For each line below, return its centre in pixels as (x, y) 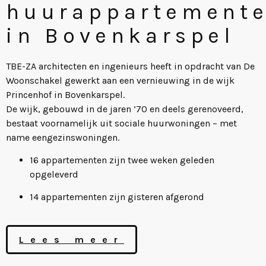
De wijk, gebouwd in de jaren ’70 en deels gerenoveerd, (125, 109)
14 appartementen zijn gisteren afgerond (117, 197)
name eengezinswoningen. (63, 137)
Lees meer (72, 239)
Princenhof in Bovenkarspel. (65, 94)
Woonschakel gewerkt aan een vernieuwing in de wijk (120, 80)
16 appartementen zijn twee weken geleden (122, 160)
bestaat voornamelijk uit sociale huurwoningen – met (121, 123)
